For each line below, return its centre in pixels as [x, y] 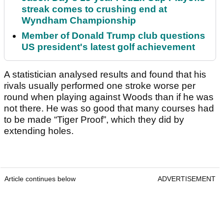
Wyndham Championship [79, 21]
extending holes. [39, 131]
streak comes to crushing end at [94, 9]
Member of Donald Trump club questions [113, 36]
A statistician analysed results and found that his [105, 75]
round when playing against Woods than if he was [109, 97]
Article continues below [40, 179]
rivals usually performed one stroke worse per [100, 86]
